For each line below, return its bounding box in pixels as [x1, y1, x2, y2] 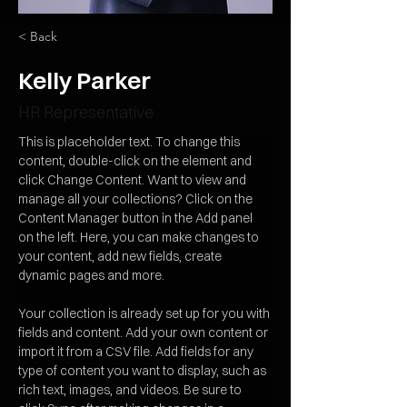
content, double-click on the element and [18, 153, 254, 169]
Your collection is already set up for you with [18, 305, 273, 322]
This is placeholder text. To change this [18, 134, 243, 150]
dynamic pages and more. [18, 267, 164, 283]
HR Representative [18, 102, 154, 123]
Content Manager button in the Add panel [18, 210, 255, 226]
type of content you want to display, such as [18, 362, 269, 379]
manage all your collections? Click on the [18, 191, 255, 207]
